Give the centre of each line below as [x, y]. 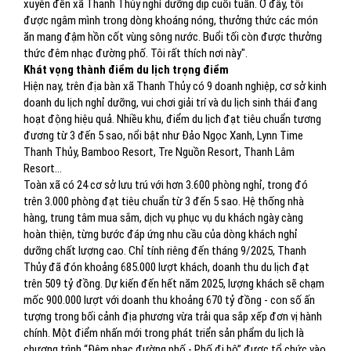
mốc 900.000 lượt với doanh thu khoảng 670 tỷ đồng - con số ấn [169, 300]
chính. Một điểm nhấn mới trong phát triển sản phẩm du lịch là [164, 333]
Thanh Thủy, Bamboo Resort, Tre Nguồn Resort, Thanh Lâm [159, 152]
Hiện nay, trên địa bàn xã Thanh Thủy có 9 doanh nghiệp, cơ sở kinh [175, 86]
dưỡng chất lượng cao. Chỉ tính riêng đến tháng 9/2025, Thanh [165, 251]
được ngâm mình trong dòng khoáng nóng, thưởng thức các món [171, 20]
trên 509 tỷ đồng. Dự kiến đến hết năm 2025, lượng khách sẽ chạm [174, 284]
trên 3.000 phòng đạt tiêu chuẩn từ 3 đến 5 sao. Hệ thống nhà [164, 201]
